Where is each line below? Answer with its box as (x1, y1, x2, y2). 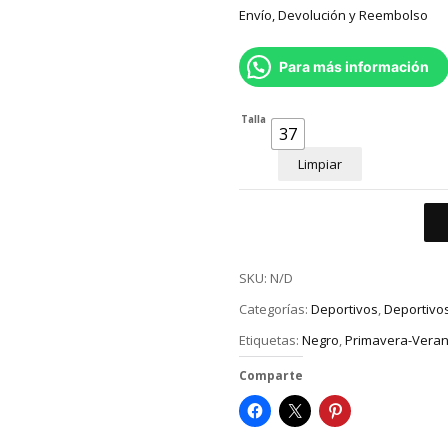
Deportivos (311, 300, 378, 319)
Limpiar (298, 155, 342, 174)
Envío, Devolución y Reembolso (239, 6, 428, 25)
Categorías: (239, 300, 311, 319)
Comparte (239, 366, 303, 384)
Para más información (279, 58, 429, 76)
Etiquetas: (239, 330, 302, 349)
